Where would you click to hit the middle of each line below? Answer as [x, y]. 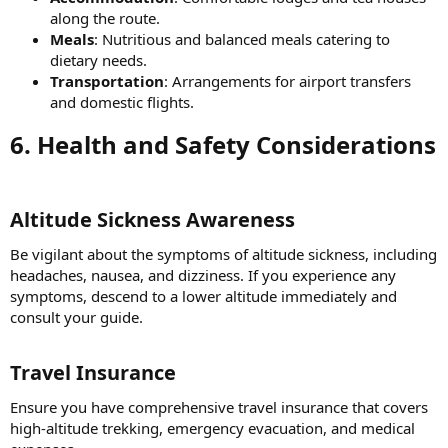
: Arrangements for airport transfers [287, 80]
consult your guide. [76, 316]
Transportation [107, 80]
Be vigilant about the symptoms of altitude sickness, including [223, 253]
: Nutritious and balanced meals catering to [242, 38]
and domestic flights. [122, 101]
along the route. [105, 17]
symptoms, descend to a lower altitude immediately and [203, 295]
